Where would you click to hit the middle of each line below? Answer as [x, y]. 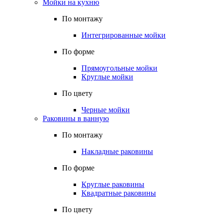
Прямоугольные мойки [119, 68]
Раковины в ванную [76, 118]
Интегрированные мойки [124, 35]
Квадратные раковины [119, 193]
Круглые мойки [107, 77]
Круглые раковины [113, 184]
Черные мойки [106, 110]
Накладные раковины [117, 151]
